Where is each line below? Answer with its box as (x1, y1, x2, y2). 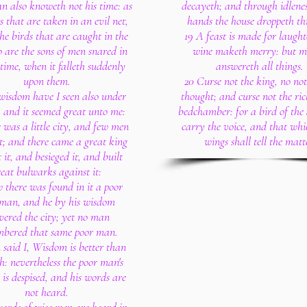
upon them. (23, 73, 71, 88)
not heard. (25, 284, 69, 299)
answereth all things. (216, 58, 304, 73)
